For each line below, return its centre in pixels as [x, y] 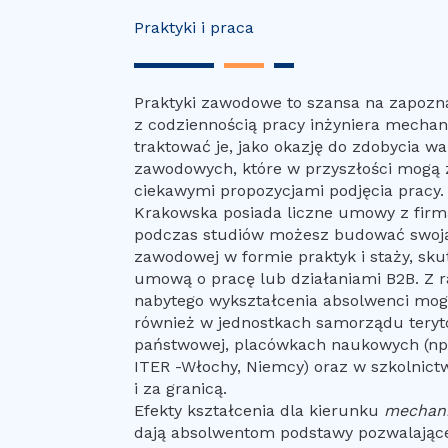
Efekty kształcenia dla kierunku [259, 411]
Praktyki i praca [194, 28]
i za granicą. [181, 389]
